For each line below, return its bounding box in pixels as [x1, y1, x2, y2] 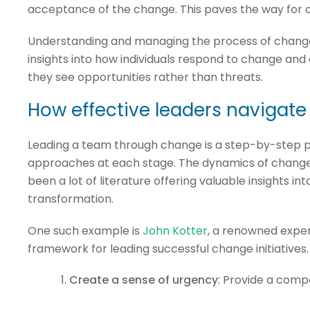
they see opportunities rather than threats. [27, 69, 263, 85]
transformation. [27, 190, 116, 207]
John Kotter [142, 222, 208, 239]
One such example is [27, 222, 143, 239]
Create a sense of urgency [69, 271, 218, 288]
